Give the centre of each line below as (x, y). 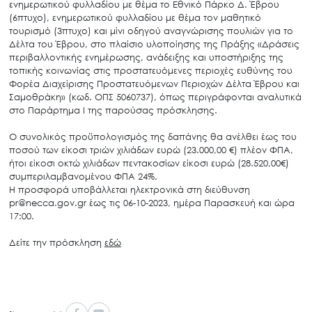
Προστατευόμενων (137, 83)
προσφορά (43, 189)
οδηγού (145, 30)
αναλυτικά (279, 96)
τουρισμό (30, 30)
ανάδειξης (168, 57)
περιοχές (214, 70)
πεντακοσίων (151, 163)
